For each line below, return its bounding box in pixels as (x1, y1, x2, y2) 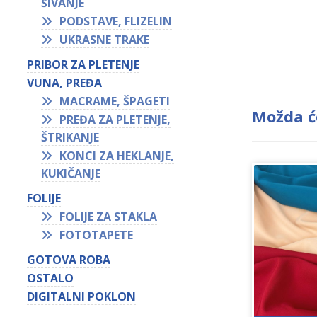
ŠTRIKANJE (41, 129, 100, 145)
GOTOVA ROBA (27, 252, 111, 267)
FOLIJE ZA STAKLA (59, 209, 158, 224)
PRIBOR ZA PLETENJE (27, 57, 140, 72)
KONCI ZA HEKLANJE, (59, 148, 175, 163)
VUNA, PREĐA (27, 75, 103, 91)
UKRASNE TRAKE (59, 32, 150, 47)
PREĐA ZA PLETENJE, (59, 112, 171, 127)
